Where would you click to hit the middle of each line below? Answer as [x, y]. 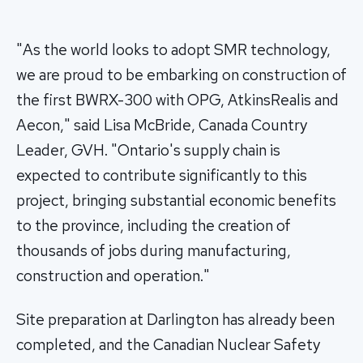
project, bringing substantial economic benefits [176, 201]
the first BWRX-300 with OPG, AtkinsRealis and [177, 100]
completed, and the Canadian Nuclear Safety [168, 345]
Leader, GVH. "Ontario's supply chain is [148, 151]
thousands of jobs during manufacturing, [154, 251]
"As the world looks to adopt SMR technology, [173, 50]
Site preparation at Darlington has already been [175, 320]
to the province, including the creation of [154, 226]
